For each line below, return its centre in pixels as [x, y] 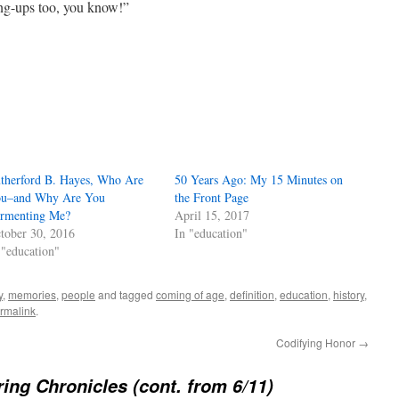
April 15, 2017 [212, 215]
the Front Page [212, 197]
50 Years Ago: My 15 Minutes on [259, 179]
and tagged [126, 294]
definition [252, 294]
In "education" [212, 233]
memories [32, 294]
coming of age [190, 294]
